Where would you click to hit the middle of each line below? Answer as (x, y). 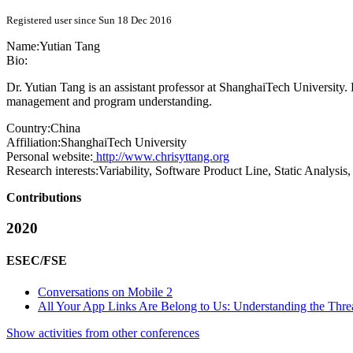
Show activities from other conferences (103, 333)
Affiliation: (33, 143)
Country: (28, 128)
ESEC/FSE (37, 261)
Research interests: (52, 171)
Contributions (44, 198)
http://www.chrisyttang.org (161, 157)
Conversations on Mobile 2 (105, 292)
